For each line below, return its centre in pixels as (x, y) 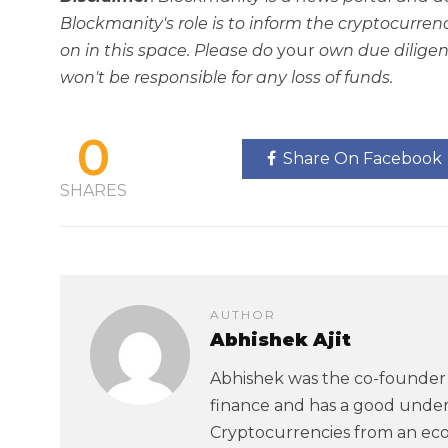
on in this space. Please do (168, 50)
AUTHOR (243, 314)
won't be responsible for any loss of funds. (226, 77)
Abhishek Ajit (280, 340)
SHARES (93, 190)
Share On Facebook (362, 158)
